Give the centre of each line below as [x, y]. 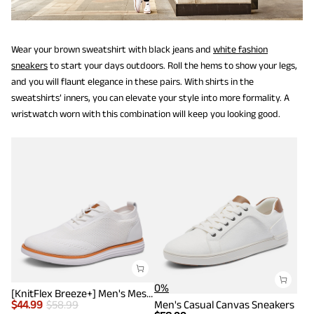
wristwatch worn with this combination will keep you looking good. [146, 113]
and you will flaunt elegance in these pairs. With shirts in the [132, 81]
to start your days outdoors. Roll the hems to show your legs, [172, 65]
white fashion [240, 49]
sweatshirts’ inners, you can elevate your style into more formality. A [150, 97]
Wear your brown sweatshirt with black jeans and [112, 49]
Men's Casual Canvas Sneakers [224, 304]
